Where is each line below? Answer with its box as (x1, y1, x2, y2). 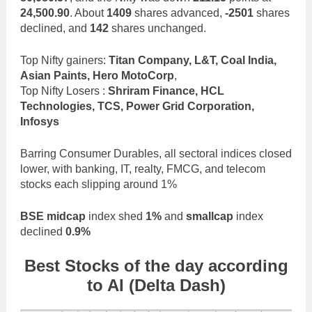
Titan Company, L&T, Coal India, (106, 54, 276, 66)
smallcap (186, 210, 236, 222)
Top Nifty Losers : (20, 84, 108, 97)
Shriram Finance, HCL (108, 84, 224, 97)
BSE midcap (20, 210, 86, 222)
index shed (86, 210, 146, 222)
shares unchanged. (111, 22, 206, 34)
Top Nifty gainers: (20, 54, 106, 66)
